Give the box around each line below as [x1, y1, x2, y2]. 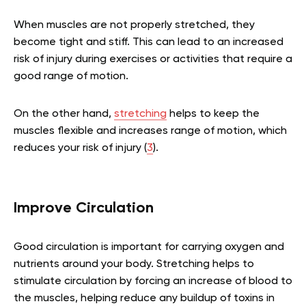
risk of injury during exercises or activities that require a [14, 54, 292, 66]
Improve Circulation [14, 201, 154, 217]
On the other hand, [14, 109, 114, 120]
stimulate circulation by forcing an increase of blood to [14, 276, 292, 288]
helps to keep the [167, 109, 260, 120]
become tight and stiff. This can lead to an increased [14, 37, 283, 48]
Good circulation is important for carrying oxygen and [14, 242, 284, 253]
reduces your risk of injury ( [14, 143, 147, 154]
